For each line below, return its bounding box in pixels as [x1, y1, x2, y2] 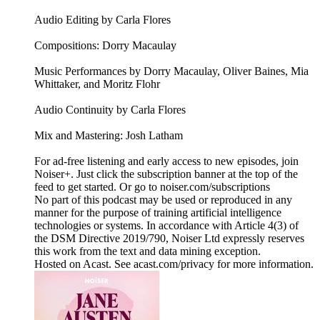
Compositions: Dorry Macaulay [34, 39, 176, 52]
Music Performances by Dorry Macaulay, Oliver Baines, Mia [34, 65, 309, 78]
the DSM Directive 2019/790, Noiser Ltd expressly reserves [34, 232, 304, 245]
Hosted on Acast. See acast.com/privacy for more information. [34, 258, 314, 271]
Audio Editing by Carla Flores [34, 14, 171, 26]
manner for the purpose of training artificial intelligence [34, 206, 281, 219]
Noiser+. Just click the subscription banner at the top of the [34, 168, 298, 181]
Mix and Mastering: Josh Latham [34, 129, 183, 142]
